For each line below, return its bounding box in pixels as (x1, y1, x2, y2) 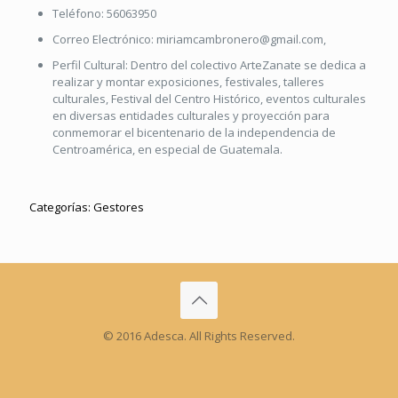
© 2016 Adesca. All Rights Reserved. (103, 328, 295, 344)
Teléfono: (52, 5, 107, 21)
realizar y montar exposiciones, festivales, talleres (52, 74, 324, 90)
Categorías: (29, 199, 93, 215)
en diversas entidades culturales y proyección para (52, 107, 330, 123)
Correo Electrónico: (52, 31, 156, 47)
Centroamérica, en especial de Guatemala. (52, 141, 283, 157)
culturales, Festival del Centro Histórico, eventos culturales (52, 91, 366, 107)
